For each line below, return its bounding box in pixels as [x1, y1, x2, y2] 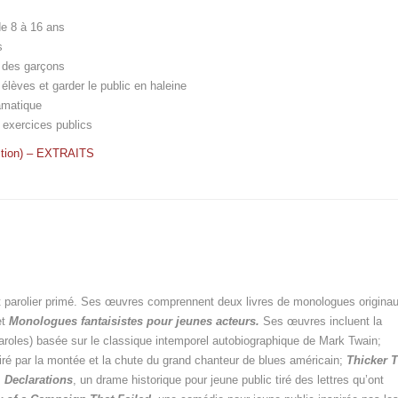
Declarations [4, 373, 73, 387]
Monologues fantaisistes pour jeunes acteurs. [9, 314, 259, 329]
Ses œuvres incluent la [259, 314, 382, 329]
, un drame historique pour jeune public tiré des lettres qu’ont [73, 373, 384, 387]
